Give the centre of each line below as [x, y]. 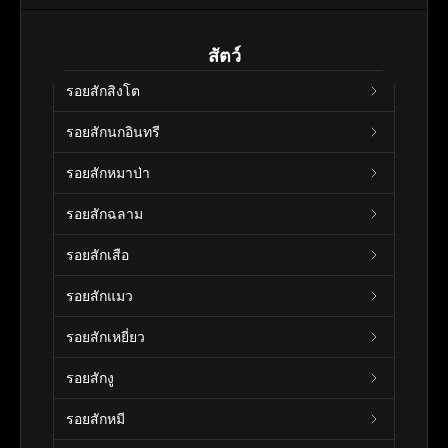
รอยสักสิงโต [103, 90]
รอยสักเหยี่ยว [105, 336]
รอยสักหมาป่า [108, 172]
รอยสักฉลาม [104, 213]
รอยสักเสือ [97, 254]
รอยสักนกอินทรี [113, 131]
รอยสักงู [90, 377]
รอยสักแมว [99, 295]
